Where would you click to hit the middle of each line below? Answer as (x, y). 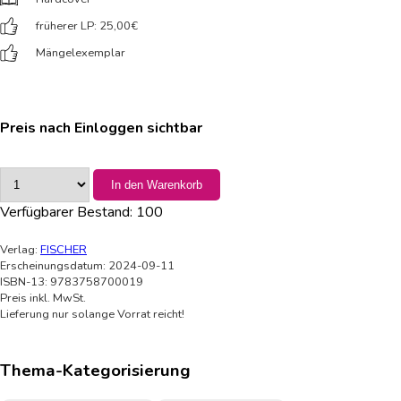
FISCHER (64, 250)
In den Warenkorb (157, 185)
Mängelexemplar (81, 53)
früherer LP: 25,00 (83, 26)
